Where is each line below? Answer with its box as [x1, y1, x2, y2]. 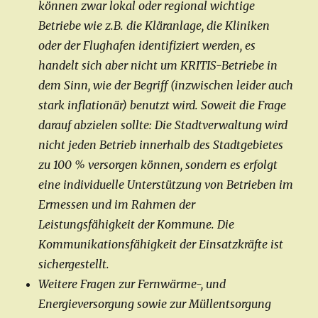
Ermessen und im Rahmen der [38, 197, 196, 212]
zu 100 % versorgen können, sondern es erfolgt [38, 158, 278, 172]
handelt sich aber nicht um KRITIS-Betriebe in [38, 58, 278, 73]
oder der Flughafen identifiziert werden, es [38, 38, 256, 53]
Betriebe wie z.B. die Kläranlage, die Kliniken [38, 18, 270, 33]
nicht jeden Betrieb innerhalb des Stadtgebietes [38, 138, 284, 153]
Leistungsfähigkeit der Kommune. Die [38, 217, 235, 232]
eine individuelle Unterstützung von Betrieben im [38, 177, 294, 192]
